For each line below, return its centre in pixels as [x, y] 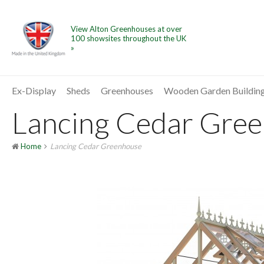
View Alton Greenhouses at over [126, 29]
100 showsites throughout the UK [128, 39]
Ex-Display [34, 90]
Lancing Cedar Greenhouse [96, 146]
